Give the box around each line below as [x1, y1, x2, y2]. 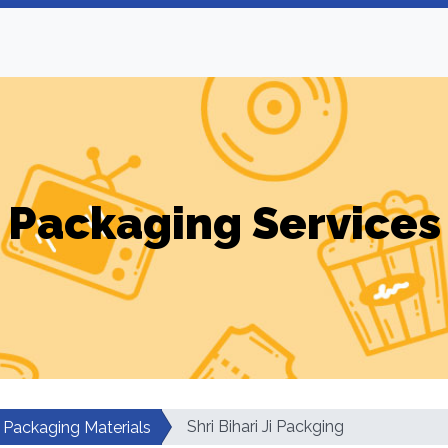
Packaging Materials [3, 418, 151, 437]
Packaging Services [7, 197, 441, 250]
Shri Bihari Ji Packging [187, 417, 344, 436]
